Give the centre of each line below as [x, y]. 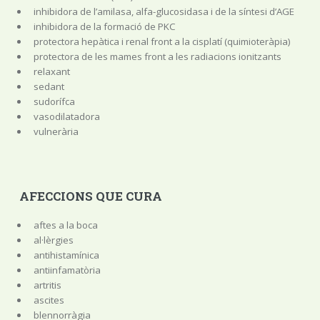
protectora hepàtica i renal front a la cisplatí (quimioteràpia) [162, 41]
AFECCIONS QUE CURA [90, 197]
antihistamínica [66, 255]
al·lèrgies [53, 240]
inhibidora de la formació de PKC [104, 26]
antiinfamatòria [67, 270]
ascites [49, 300]
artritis [47, 285]
